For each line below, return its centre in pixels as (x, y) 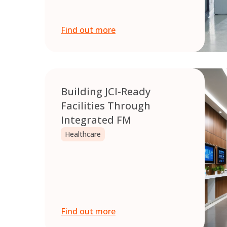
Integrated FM (96, 120)
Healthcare (83, 134)
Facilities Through (106, 106)
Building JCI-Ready (106, 92)
